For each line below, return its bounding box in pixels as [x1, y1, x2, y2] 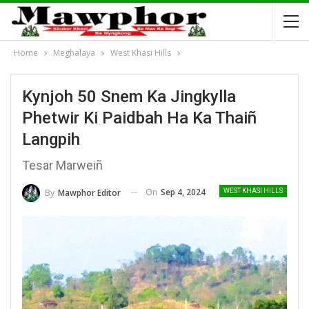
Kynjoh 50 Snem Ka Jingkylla [22, 87, 236, 106]
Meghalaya [53, 47, 95, 59]
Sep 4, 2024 [161, 186, 206, 198]
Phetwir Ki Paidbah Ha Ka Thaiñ [22, 108, 257, 128]
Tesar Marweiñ [22, 158, 103, 172]
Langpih [22, 130, 80, 149]
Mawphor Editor [58, 186, 121, 199]
